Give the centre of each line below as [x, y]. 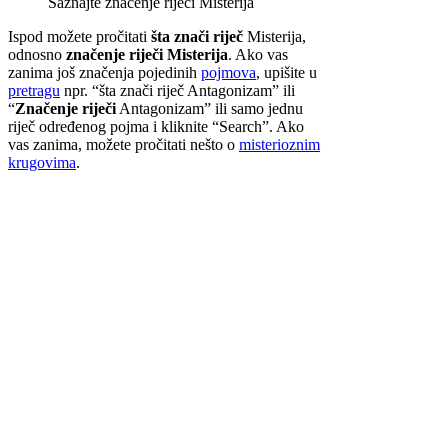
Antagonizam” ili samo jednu [209, 108]
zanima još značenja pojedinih [104, 72]
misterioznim [279, 144]
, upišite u [286, 72]
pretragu [34, 90]
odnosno [37, 54]
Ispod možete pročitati [79, 36]
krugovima [42, 162]
